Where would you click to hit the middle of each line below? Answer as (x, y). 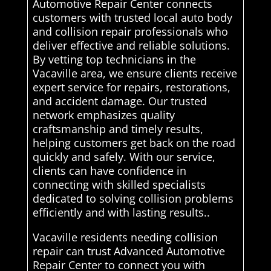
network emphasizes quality (103, 115)
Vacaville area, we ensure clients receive (135, 73)
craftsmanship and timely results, (118, 129)
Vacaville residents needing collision (125, 237)
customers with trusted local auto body (132, 17)
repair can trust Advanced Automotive (129, 251)
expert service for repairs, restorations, (131, 87)
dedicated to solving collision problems (133, 198)
